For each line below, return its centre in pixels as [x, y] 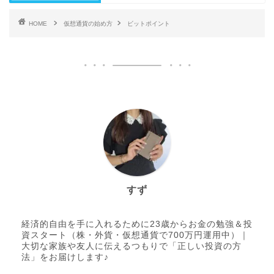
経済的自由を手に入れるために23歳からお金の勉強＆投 [137, 224]
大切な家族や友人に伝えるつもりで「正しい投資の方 [131, 246]
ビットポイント [149, 24]
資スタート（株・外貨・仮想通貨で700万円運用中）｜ [135, 235]
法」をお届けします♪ [65, 257]
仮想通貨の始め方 [88, 24]
